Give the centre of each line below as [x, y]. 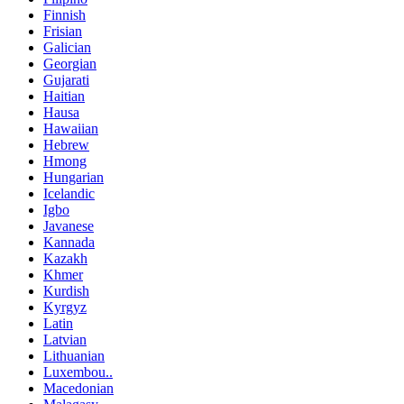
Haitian [64, 96]
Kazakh [65, 258]
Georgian [70, 63]
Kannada [69, 242]
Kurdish [66, 290]
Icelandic [69, 193]
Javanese [69, 225]
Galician [67, 47]
